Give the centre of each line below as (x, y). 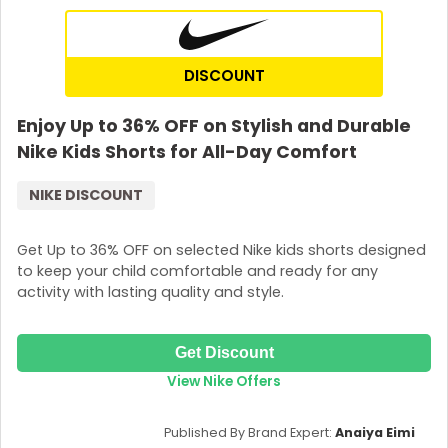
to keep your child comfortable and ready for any (197, 271)
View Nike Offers (224, 381)
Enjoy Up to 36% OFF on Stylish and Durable (214, 125)
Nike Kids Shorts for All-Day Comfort (187, 151)
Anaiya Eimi (375, 432)
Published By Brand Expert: (249, 432)
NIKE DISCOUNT (86, 194)
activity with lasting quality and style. (150, 292)
